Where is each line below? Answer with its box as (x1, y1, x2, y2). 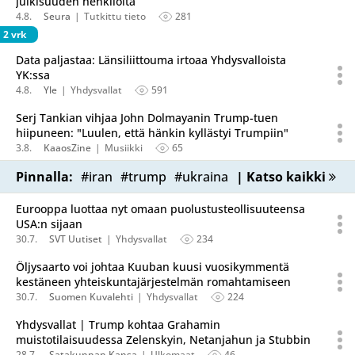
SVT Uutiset (49, 232, 102, 246)
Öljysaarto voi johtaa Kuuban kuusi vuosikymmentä (16, 259, 289, 274)
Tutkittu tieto (84, 10, 146, 23)
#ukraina (174, 168, 228, 185)
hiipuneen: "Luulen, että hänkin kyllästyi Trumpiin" (16, 125, 288, 140)
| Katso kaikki (236, 168, 329, 185)
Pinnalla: (16, 168, 73, 185)
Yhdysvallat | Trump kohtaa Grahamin (16, 317, 220, 332)
